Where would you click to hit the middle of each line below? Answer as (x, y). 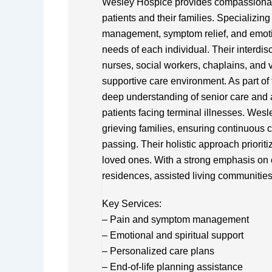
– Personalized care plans (158, 251)
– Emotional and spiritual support (173, 235)
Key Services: (132, 203)
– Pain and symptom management (175, 219)
